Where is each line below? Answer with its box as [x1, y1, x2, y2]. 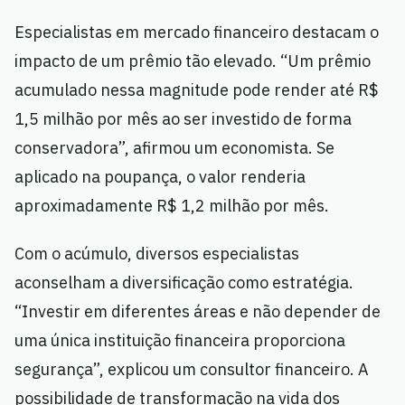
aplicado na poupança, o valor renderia [14, 166, 306, 187]
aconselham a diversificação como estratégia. [14, 272, 353, 293]
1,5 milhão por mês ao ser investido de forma [14, 108, 352, 129]
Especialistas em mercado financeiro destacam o [14, 22, 379, 42]
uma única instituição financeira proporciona [14, 330, 345, 351]
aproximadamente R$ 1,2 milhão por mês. [14, 195, 329, 216]
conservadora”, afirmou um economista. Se [14, 137, 334, 158]
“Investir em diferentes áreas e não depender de [14, 301, 381, 322]
